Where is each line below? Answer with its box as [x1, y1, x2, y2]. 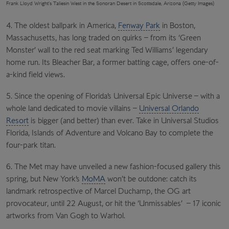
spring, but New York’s [6, 173, 82, 184]
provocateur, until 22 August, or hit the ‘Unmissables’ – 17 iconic [6, 198, 221, 208]
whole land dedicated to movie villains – [6, 103, 139, 113]
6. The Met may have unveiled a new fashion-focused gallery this [6, 161, 221, 171]
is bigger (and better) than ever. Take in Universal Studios [29, 115, 219, 125]
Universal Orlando [139, 103, 199, 113]
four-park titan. [6, 140, 58, 150]
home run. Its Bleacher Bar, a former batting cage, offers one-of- [6, 57, 219, 67]
